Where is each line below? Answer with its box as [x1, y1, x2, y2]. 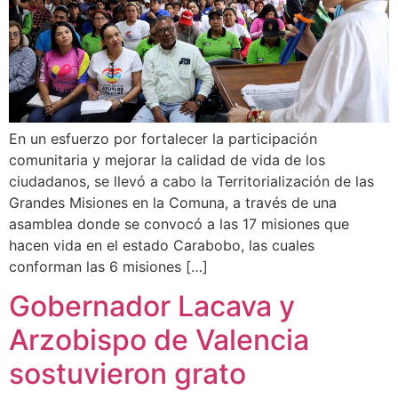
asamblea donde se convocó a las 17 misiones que [9, 214, 349, 233]
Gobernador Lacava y [9, 289, 295, 324]
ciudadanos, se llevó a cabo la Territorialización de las [9, 171, 374, 190]
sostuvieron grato [9, 356, 246, 392]
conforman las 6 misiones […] [9, 257, 208, 275]
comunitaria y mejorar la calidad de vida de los [9, 150, 325, 169]
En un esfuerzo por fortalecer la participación [9, 129, 317, 147]
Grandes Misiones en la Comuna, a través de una [9, 193, 337, 211]
